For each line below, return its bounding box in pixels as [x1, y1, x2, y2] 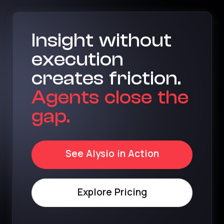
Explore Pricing [77, 187, 147, 197]
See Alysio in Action [65, 149, 159, 159]
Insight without [31, 29, 172, 51]
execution [31, 48, 124, 70]
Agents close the [31, 86, 189, 108]
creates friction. [31, 67, 181, 89]
